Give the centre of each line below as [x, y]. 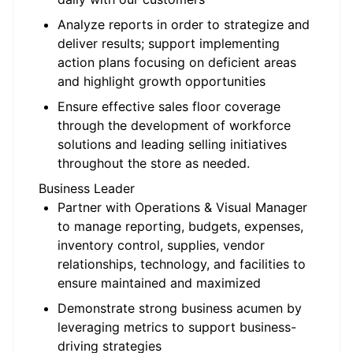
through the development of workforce [174, 125]
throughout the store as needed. [154, 163]
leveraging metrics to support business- [177, 327]
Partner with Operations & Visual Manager [182, 207]
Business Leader [89, 188]
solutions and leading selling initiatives [172, 144]
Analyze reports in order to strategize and [184, 24]
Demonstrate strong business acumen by [180, 308]
